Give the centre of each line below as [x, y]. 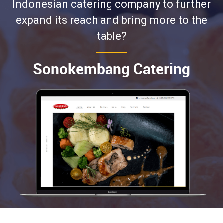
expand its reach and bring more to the [111, 20]
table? [111, 36]
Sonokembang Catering [111, 68]
